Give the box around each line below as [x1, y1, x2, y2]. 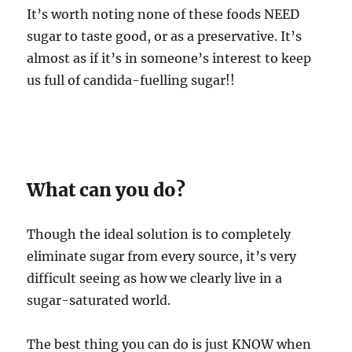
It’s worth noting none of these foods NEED [27, 5, 300, 22]
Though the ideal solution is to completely [27, 225, 291, 242]
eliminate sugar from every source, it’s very [27, 247, 297, 264]
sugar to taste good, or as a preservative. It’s [27, 27, 302, 44]
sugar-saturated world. [27, 291, 171, 308]
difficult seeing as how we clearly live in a [27, 269, 283, 286]
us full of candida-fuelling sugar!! [27, 71, 236, 88]
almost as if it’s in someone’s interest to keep [27, 49, 312, 66]
